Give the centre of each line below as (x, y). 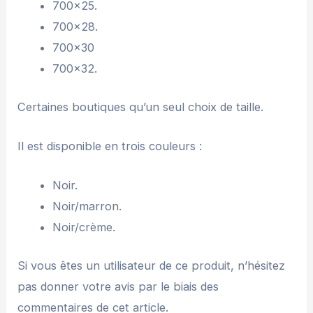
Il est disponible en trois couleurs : (110, 146)
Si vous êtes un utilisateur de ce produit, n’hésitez (152, 265)
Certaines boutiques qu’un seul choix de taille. (141, 107)
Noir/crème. (83, 227)
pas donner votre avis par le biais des (118, 286)
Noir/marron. (87, 206)
